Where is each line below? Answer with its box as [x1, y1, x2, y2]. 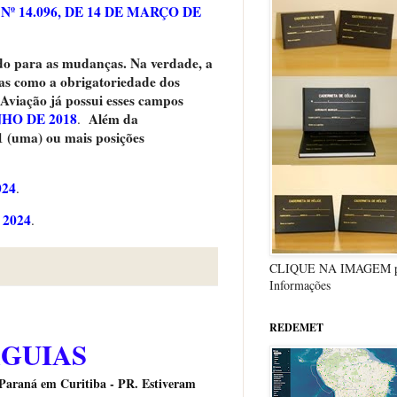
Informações [269, 276, 331, 293]
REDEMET [269, 319, 323, 335]
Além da [81, 108, 138, 128]
